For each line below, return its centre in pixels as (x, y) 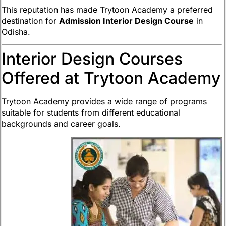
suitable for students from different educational (91, 113)
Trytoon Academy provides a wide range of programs (104, 102)
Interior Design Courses (92, 59)
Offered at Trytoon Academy (111, 78)
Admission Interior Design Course (126, 20)
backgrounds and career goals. (61, 124)
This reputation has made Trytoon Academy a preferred (107, 9)
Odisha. (16, 32)
